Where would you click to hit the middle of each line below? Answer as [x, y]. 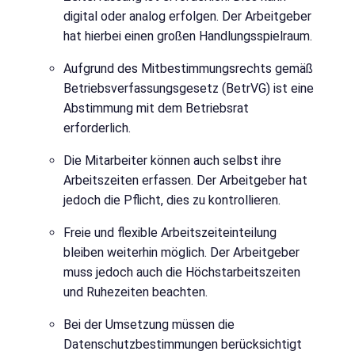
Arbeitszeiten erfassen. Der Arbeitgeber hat [185, 181]
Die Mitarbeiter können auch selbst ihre [172, 161]
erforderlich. [97, 128]
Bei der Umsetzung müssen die [149, 325]
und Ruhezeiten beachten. [136, 292]
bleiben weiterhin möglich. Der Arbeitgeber [181, 253]
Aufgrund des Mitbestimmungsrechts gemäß [188, 69]
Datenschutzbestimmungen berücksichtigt [183, 345]
